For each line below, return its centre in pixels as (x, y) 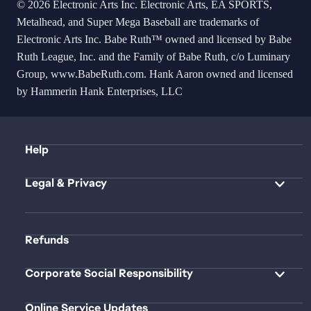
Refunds (47, 240)
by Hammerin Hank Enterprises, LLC (100, 92)
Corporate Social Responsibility (109, 274)
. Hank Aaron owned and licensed (218, 74)
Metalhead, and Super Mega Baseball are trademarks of (138, 22)
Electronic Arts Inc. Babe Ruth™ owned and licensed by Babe (154, 40)
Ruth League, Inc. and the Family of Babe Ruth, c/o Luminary (153, 57)
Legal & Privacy (66, 183)
